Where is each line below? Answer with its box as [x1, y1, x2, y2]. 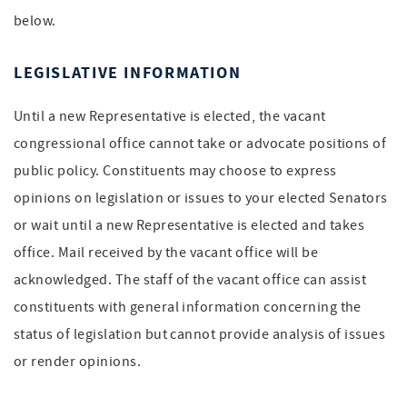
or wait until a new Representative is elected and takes [14, 216, 365, 234]
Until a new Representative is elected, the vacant [14, 107, 326, 125]
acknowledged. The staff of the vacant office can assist [14, 271, 367, 289]
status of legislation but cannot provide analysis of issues [14, 325, 386, 343]
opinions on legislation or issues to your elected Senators [14, 189, 388, 207]
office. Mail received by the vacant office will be [14, 243, 319, 262]
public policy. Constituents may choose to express [14, 162, 337, 180]
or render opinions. [14, 352, 142, 371]
